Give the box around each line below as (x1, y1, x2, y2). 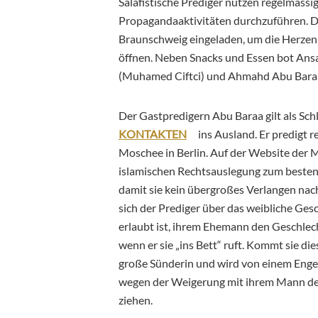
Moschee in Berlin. (119, 145, 208, 159)
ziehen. (119, 292, 153, 307)
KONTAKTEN (119, 126, 187, 141)
